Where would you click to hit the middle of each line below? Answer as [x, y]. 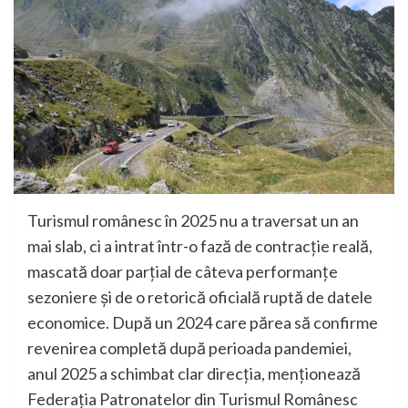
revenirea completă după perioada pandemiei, [189, 348]
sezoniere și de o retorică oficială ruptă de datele [200, 297]
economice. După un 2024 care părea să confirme [203, 323]
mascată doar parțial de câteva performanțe [183, 272]
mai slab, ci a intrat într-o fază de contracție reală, [200, 246]
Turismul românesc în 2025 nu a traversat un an [193, 221]
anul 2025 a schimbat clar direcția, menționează [194, 374]
